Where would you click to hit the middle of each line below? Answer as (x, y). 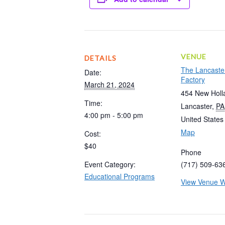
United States (202, 119)
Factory (193, 80)
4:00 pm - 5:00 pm (114, 115)
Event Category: (110, 164)
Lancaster (196, 106)
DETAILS (100, 58)
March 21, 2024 (109, 84)
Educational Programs (120, 176)
